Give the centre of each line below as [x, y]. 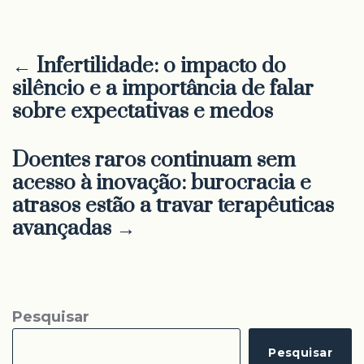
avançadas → [74, 229]
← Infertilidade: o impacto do [149, 66]
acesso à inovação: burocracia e [162, 183]
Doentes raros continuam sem [154, 160]
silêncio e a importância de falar [163, 89]
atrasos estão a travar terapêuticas [173, 206]
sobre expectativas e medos [150, 112]
